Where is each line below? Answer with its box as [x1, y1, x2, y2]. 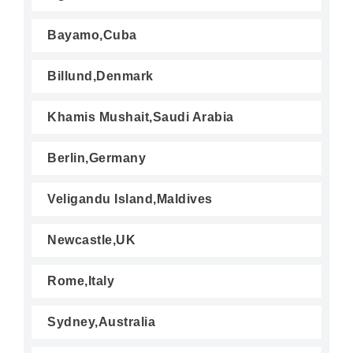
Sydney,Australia [47, 315, 155, 329]
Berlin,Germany [47, 151, 146, 165]
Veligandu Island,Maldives [47, 192, 213, 206]
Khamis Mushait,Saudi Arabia [47, 110, 234, 124]
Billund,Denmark [47, 69, 154, 83]
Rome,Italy [47, 274, 114, 288]
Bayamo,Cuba [47, 28, 137, 42]
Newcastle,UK [47, 233, 136, 247]
